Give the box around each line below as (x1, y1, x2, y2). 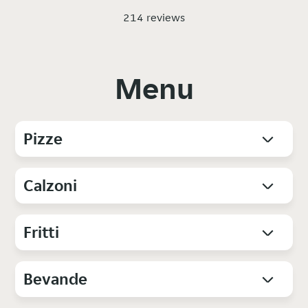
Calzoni (23, 175, 78, 197)
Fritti (23, 221, 60, 243)
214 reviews (123, 10, 185, 25)
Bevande (23, 268, 88, 290)
